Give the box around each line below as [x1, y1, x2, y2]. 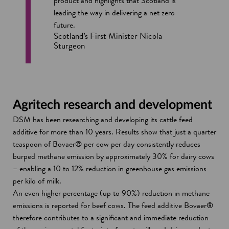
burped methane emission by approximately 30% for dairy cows [13, 150, 214, 163]
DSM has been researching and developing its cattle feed [13, 113, 193, 126]
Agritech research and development [13, 98, 212, 112]
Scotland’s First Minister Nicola [54, 30, 162, 42]
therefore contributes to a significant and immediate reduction [13, 212, 209, 224]
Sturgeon [54, 40, 85, 52]
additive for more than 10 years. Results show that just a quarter [13, 126, 216, 138]
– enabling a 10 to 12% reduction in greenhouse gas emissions [13, 163, 207, 175]
